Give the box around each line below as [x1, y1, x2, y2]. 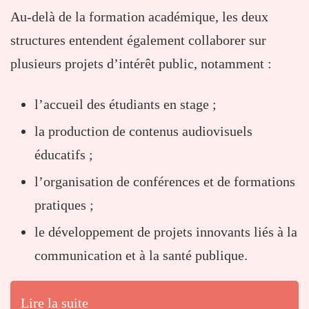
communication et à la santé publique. [34, 247, 248, 263]
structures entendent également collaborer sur [10, 32, 266, 48]
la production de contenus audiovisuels [34, 123, 252, 139]
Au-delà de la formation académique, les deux [10, 8, 268, 24]
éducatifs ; [34, 146, 93, 162]
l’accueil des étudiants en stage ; [34, 96, 217, 112]
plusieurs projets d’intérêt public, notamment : [10, 55, 272, 71]
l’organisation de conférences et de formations [34, 173, 295, 189]
